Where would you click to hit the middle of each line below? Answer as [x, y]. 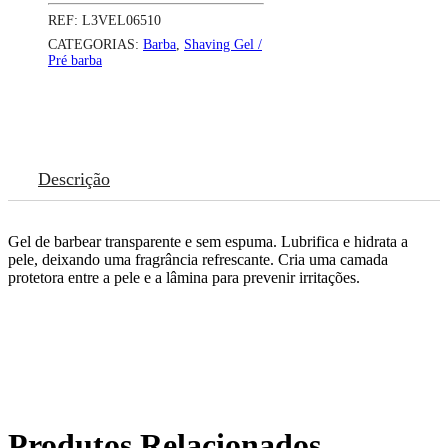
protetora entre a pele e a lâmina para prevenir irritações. [184, 277]
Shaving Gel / [223, 44]
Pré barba [75, 60]
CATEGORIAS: [95, 44]
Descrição [74, 178]
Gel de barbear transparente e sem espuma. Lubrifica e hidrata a [208, 241]
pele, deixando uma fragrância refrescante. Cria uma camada [198, 259]
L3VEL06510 [121, 20]
